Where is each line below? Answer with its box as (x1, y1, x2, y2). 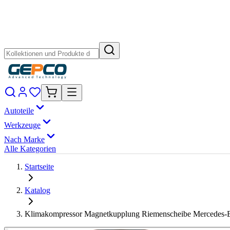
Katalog (25, 186, 50, 195)
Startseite (25, 162, 54, 171)
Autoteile (4, 106, 34, 115)
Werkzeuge (4, 121, 41, 129)
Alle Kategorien (4, 144, 56, 153)
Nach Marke (4, 135, 45, 144)
